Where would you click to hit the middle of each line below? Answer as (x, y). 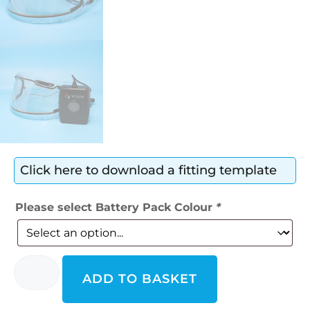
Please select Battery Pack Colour (116, 207)
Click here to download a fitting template (148, 170)
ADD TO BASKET (140, 279)
